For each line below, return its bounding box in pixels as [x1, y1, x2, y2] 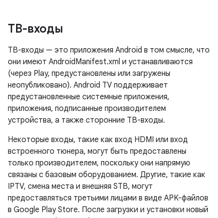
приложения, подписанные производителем [8, 104, 166, 114]
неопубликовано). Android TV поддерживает [8, 80, 168, 91]
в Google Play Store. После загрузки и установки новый [8, 205, 208, 215]
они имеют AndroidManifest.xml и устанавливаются [8, 57, 193, 67]
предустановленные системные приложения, [8, 92, 169, 102]
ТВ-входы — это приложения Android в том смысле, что [8, 45, 210, 55]
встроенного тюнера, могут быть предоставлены [8, 146, 186, 157]
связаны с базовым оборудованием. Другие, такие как [8, 170, 205, 180]
